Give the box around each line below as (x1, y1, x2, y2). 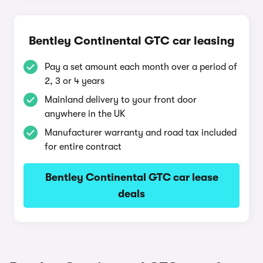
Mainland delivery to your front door (45, 95, 197, 105)
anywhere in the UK (45, 109, 126, 119)
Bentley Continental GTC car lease (45, 171, 218, 183)
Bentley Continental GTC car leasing (29, 34, 234, 48)
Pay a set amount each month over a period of (45, 62, 237, 72)
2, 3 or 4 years (45, 76, 104, 86)
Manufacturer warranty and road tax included (45, 127, 237, 138)
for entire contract (45, 141, 122, 152)
